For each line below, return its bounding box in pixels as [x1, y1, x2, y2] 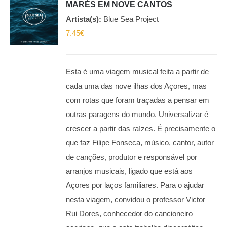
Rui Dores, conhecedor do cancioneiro [66, 209, 193, 218]
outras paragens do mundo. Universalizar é [66, 110, 209, 119]
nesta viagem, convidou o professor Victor [66, 195, 206, 204]
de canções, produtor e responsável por [66, 153, 198, 161]
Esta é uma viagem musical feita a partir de [66, 67, 209, 76]
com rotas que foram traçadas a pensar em [66, 96, 210, 104]
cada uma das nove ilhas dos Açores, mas [66, 82, 207, 90]
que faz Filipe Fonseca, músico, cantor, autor [66, 138, 214, 147]
